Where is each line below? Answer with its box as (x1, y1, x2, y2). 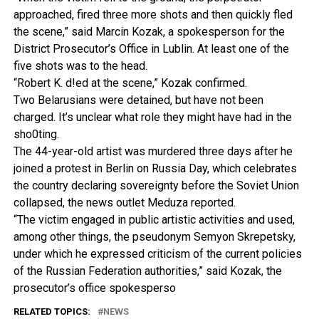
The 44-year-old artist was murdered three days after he (13, 145, 293, 158)
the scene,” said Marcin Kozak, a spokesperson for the (13, 25, 285, 38)
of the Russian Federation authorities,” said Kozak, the (13, 264, 282, 278)
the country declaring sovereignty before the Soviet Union (13, 179, 299, 192)
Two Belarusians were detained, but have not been (13, 93, 263, 107)
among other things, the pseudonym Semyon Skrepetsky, (13, 230, 296, 244)
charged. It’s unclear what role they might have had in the (13, 110, 292, 124)
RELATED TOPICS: (13, 306, 90, 317)
